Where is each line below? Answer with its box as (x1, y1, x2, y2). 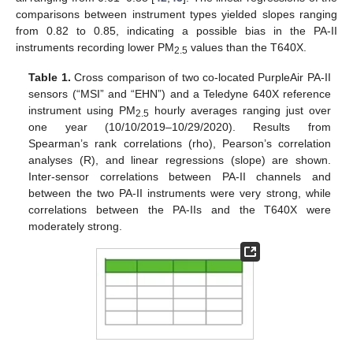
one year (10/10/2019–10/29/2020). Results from (28, 121, 331, 134)
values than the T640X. (188, 40, 307, 54)
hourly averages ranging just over (149, 104, 331, 117)
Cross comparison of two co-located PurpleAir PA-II (70, 71, 331, 84)
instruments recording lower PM (16, 40, 174, 54)
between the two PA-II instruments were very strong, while (28, 187, 331, 200)
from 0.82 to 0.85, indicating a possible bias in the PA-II (16, 24, 337, 37)
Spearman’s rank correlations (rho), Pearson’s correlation (28, 137, 331, 150)
